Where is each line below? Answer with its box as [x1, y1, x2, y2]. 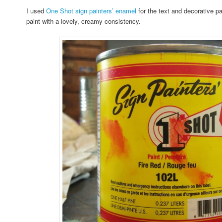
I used [26, 6, 47, 16]
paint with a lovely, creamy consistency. [26, 16, 143, 26]
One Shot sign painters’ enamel [46, 6, 137, 16]
